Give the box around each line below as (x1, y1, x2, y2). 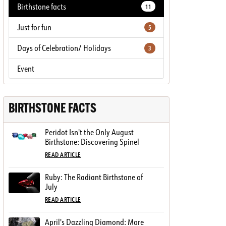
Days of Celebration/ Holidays (17, 43, 111, 53)
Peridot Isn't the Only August (45, 127, 134, 137)
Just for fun (17, 22, 51, 32)
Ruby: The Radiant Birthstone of (45, 172, 143, 182)
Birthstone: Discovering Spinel (45, 136, 139, 147)
